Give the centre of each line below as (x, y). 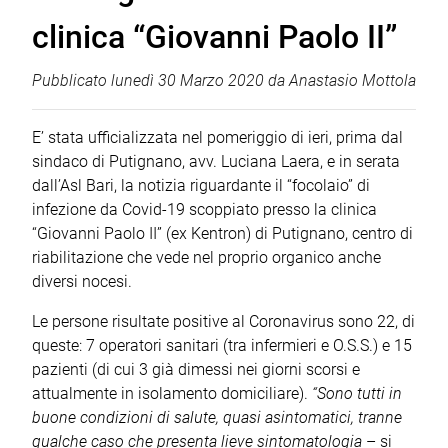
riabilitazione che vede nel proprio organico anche (206, 258)
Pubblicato (71, 81)
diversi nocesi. (82, 282)
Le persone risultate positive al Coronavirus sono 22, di (223, 322)
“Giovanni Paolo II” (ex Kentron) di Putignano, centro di (222, 234)
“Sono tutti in (357, 394)
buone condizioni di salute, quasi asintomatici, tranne (217, 418)
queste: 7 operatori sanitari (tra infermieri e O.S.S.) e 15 (222, 346)
